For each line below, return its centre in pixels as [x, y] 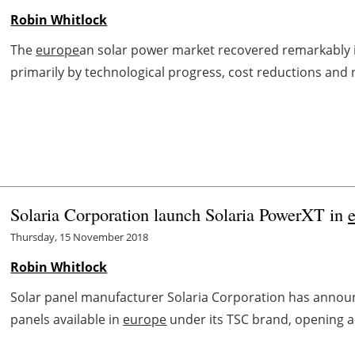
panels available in [67, 319]
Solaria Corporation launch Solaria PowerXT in [179, 214]
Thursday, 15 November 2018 [80, 237]
